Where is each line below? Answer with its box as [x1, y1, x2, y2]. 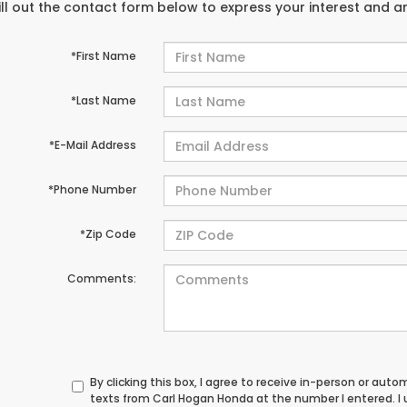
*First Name [70, 48, 136, 64]
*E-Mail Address [48, 137, 136, 153]
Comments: [66, 271, 136, 286]
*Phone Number [47, 182, 136, 197]
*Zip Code [79, 226, 136, 242]
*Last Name [70, 93, 136, 108]
